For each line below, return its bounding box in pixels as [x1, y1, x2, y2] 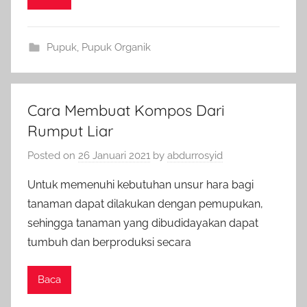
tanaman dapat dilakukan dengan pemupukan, [27, 197, 263, 210]
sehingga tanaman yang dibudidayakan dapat [27, 216, 258, 230]
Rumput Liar [27, 121, 113, 140]
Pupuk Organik [81, 41, 151, 53]
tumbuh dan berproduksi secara [27, 235, 191, 249]
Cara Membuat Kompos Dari [27, 101, 225, 120]
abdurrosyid [167, 149, 223, 162]
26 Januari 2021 [78, 149, 150, 162]
